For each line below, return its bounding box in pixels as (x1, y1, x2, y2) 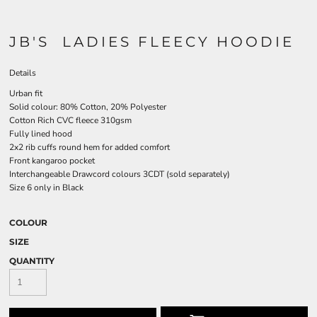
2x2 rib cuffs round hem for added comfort (9, 142, 170, 153)
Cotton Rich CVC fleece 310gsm (9, 115, 132, 126)
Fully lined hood (9, 128, 72, 139)
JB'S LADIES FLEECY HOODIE (9, 33, 301, 50)
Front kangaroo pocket (9, 155, 95, 166)
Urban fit (9, 88, 42, 99)
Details (9, 67, 36, 79)
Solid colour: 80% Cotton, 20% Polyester (9, 101, 166, 113)
